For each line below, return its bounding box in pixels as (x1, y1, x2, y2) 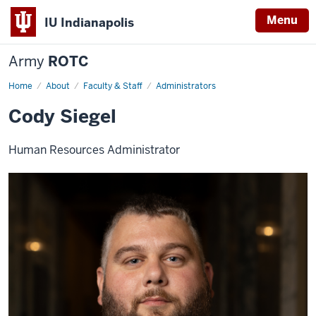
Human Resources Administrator (8, 142, 180, 157)
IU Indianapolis (44, 14, 134, 30)
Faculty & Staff (83, 80, 142, 92)
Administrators (156, 80, 216, 92)
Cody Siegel (8, 104, 116, 128)
